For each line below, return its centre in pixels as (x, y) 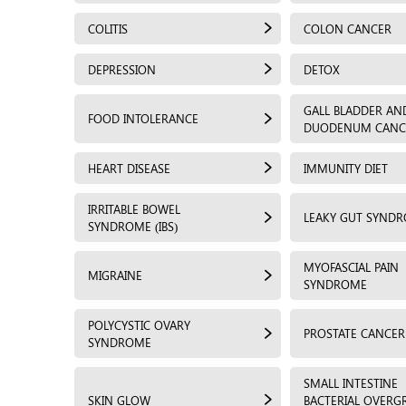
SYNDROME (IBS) (133, 226)
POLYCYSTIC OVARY (139, 324)
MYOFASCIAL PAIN (351, 266)
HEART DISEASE (129, 168)
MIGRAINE (115, 275)
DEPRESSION (122, 69)
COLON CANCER (348, 28)
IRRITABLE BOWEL (134, 208)
